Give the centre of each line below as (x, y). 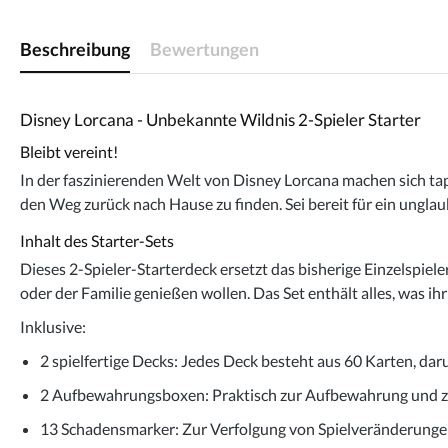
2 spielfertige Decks (107, 360)
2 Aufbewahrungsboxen (122, 394)
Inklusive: (53, 326)
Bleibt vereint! (69, 151)
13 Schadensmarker (107, 428)
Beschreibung (75, 48)
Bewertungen (204, 48)
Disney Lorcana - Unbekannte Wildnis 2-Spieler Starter (220, 119)
